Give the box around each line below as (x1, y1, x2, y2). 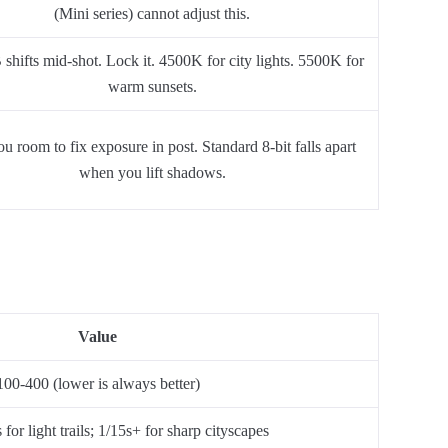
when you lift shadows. (78, 164, 226, 181)
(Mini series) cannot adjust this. (54, 5, 250, 22)
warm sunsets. (107, 78, 197, 95)
